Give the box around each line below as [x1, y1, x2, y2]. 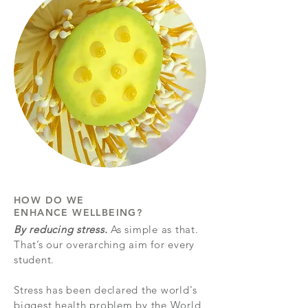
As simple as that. [107, 223, 199, 236]
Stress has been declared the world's [14, 283, 197, 296]
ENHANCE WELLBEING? [14, 206, 143, 219]
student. [14, 253, 54, 266]
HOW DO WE [14, 194, 85, 206]
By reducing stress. [14, 223, 108, 236]
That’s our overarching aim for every [14, 238, 195, 251]
